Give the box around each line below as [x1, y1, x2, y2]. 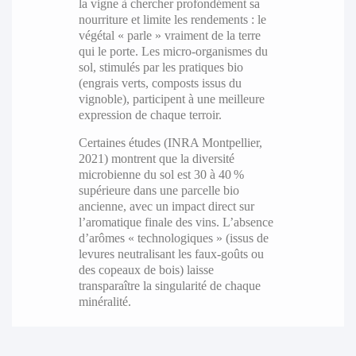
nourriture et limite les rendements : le [78, 12, 266, 26]
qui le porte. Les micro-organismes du [78, 44, 268, 58]
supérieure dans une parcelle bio [78, 183, 239, 197]
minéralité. [78, 294, 131, 308]
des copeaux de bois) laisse [78, 262, 214, 277]
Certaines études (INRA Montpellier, [78, 135, 262, 149]
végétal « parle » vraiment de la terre [78, 28, 261, 42]
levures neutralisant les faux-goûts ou [78, 246, 264, 261]
